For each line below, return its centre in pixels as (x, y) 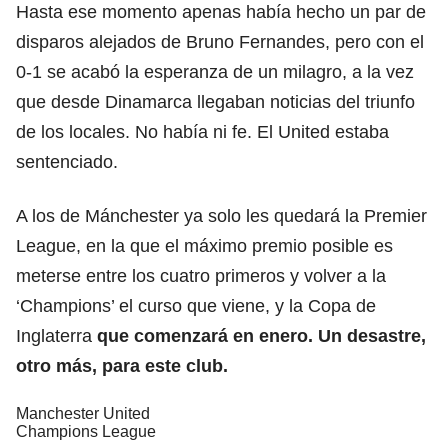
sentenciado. (67, 161)
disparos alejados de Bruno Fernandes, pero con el (220, 41)
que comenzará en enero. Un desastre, (261, 335)
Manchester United (83, 413)
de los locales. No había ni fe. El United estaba (202, 131)
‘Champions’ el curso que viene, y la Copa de (196, 305)
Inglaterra (56, 335)
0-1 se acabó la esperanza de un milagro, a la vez (215, 71)
